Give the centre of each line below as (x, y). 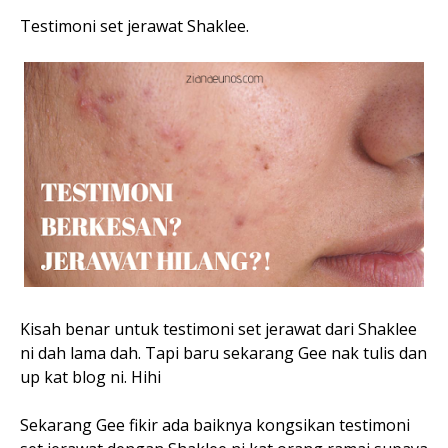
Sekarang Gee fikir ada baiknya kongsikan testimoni (215, 425)
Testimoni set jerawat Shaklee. (134, 26)
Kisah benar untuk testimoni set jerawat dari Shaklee (218, 329)
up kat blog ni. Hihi (90, 377)
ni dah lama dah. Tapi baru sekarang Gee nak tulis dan (223, 353)
